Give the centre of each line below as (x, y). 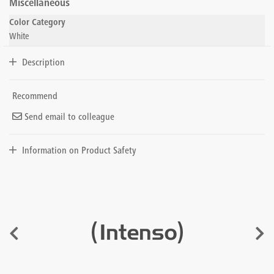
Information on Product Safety (79, 151)
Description (43, 63)
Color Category (37, 23)
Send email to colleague (68, 117)
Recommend (35, 97)
